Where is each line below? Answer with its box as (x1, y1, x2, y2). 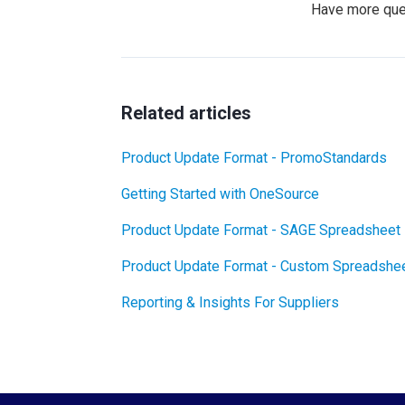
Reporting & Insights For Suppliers (121, 294, 339, 311)
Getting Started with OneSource (121, 185, 319, 202)
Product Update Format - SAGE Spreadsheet (121, 221, 400, 239)
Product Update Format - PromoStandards (121, 149, 387, 166)
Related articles (121, 102, 251, 124)
